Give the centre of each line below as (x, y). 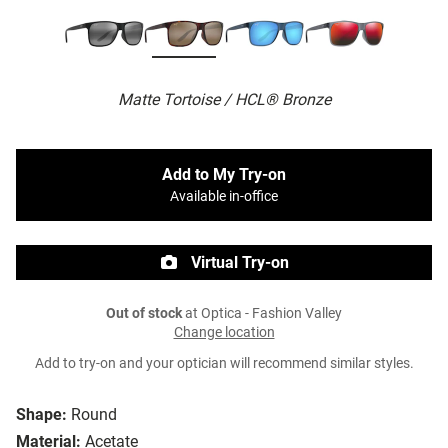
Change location (224, 333)
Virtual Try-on (238, 263)
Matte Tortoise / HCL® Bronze (224, 100)
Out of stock (144, 314)
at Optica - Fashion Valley (262, 314)
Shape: (41, 415)
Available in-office (224, 197)
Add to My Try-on (224, 175)
